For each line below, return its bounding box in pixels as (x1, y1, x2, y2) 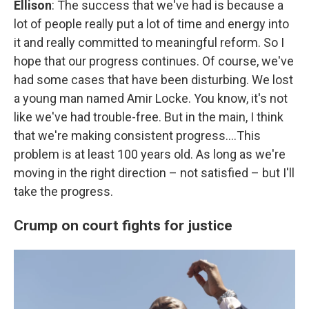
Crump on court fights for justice (14, 216, 232, 234)
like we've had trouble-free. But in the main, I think (14, 109, 283, 124)
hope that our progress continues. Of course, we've (14, 53, 294, 68)
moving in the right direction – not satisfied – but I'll (14, 165, 295, 180)
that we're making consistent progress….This (14, 128, 261, 143)
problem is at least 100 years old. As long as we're (14, 146, 286, 161)
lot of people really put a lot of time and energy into (14, 16, 289, 31)
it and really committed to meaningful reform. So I (14, 34, 284, 50)
